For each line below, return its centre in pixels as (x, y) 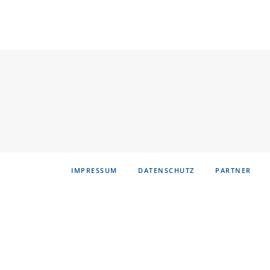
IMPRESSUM (94, 171)
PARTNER (233, 171)
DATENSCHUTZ (166, 171)
